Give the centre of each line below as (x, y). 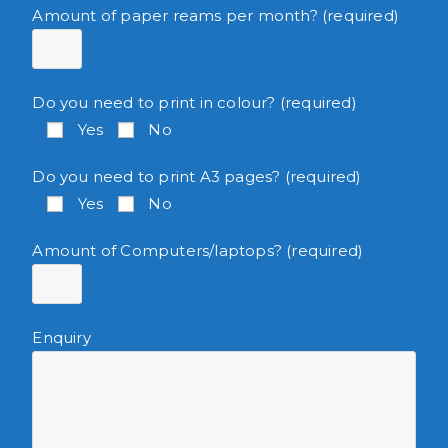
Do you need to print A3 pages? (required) (197, 177)
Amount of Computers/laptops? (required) (198, 251)
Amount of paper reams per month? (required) (216, 16)
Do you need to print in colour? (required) (194, 103)
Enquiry (61, 338)
